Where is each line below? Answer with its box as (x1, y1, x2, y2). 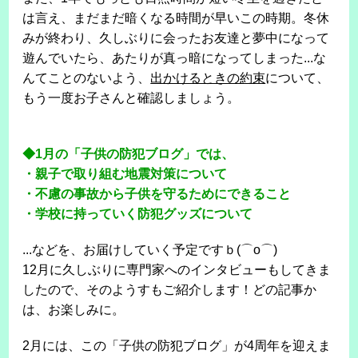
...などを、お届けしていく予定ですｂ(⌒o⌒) (22, 243, 278, 257)
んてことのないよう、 (22, 71, 151, 86)
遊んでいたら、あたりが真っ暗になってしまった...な (22, 51, 327, 66)
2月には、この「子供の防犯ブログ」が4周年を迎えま (22, 339, 332, 353)
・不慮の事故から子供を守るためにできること (22, 187, 292, 201)
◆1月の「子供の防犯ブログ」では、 (22, 147, 235, 161)
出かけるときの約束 (150, 71, 266, 86)
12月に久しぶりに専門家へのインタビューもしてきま (22, 263, 332, 277)
